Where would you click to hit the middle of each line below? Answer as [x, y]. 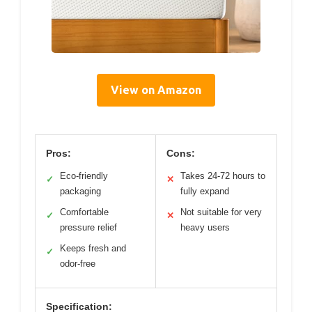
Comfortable [84, 212]
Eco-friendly [84, 176]
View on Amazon [156, 90]
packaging [80, 192]
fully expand [205, 192]
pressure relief [88, 228]
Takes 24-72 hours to [223, 176]
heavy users [205, 228]
